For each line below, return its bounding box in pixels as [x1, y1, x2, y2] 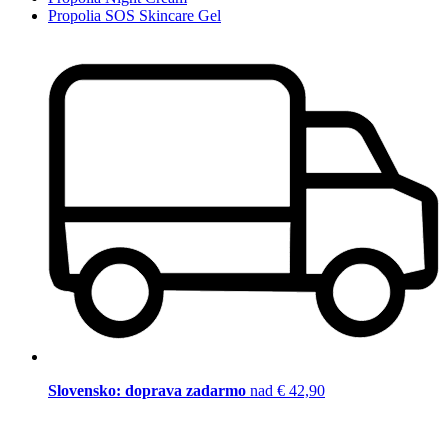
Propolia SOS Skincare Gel [48, 6, 221, 24]
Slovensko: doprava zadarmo [48, 382, 250, 400]
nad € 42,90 [250, 382, 325, 400]
